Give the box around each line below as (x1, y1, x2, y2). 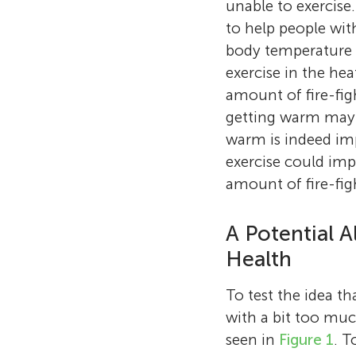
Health (225, 246, 292, 273)
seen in (225, 331, 279, 350)
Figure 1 (278, 331, 334, 350)
